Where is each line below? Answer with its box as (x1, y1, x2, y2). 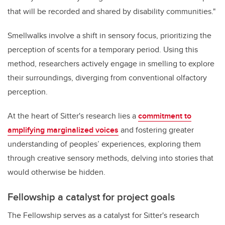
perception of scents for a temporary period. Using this (8, 43, 198, 55)
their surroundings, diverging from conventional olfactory (8, 71, 207, 83)
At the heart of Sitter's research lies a (8, 109, 138, 122)
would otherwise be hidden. (8, 166, 105, 178)
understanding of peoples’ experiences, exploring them (8, 138, 201, 150)
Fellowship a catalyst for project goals (8, 189, 175, 204)
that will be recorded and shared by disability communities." (8, 5, 217, 17)
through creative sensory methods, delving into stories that (8, 152, 213, 164)
